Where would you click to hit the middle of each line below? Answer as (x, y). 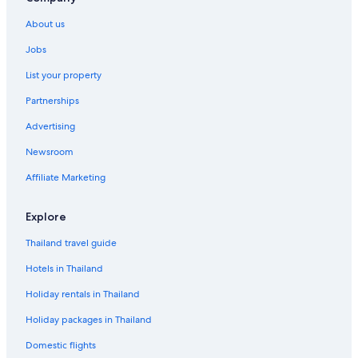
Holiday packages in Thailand (89, 319)
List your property (64, 75)
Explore (46, 216)
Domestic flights (61, 345)
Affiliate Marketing (66, 177)
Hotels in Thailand (64, 268)
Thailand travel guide (71, 243)
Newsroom (50, 151)
